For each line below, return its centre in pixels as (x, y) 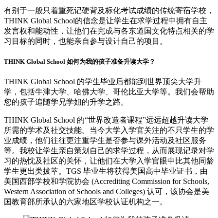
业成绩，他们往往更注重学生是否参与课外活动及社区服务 (105, 141)
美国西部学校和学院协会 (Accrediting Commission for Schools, (107, 182)
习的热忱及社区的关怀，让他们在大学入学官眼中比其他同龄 (109, 161)
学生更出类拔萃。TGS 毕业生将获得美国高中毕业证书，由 (106, 171)
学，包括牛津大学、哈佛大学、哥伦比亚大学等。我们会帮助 (109, 92)
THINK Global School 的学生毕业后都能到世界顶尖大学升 (103, 82)
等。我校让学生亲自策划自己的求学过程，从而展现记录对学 (109, 151)
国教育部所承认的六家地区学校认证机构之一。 (86, 202)
